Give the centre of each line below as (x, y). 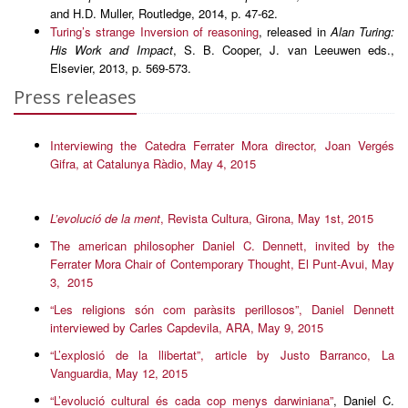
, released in (295, 31)
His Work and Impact (112, 50)
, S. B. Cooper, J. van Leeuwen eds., (284, 50)
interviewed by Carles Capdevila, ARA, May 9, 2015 (187, 327)
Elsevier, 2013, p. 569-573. (121, 68)
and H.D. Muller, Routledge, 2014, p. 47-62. (164, 13)
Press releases (75, 97)
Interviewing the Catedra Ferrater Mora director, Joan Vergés (222, 145)
